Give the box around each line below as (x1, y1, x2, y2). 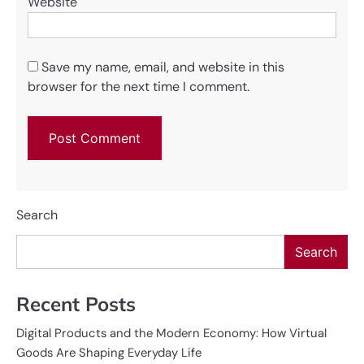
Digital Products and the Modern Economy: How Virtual (16, 325, 327, 342)
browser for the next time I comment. (28, 77, 249, 95)
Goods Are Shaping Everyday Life (16, 344, 201, 362)
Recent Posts (16, 292, 136, 317)
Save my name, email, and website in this (41, 58, 284, 76)
